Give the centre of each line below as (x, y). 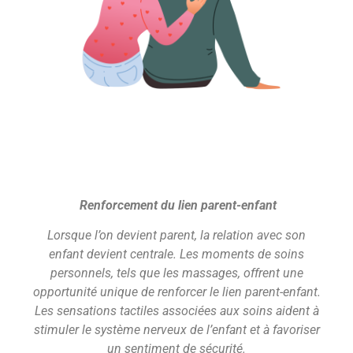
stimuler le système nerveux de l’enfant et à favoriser (176, 330)
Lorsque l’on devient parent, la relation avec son (176, 236)
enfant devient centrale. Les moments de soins (176, 255)
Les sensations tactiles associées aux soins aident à (176, 311)
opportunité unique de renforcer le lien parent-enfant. (176, 292)
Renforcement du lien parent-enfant (176, 205)
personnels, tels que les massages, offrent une (176, 273)
